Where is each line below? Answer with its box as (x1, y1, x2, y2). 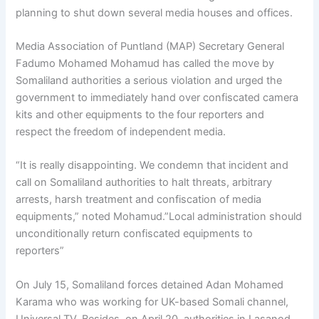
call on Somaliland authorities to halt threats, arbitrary (16, 176, 273, 189)
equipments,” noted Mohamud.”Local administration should (16, 210, 303, 224)
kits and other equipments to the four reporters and (16, 108, 265, 121)
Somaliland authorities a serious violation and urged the (16, 73, 283, 87)
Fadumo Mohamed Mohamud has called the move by (16, 56, 275, 70)
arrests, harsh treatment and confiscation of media (16, 193, 262, 206)
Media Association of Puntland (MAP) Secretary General (16, 39, 285, 53)
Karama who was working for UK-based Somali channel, (16, 295, 289, 308)
